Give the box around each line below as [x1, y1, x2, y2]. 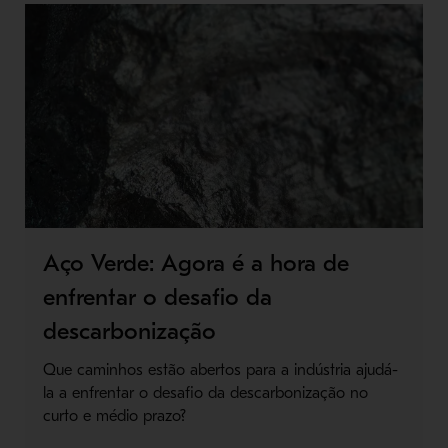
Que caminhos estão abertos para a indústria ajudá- [42, 360, 398, 379]
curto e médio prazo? [42, 406, 186, 425]
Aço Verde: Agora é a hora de [42, 248, 349, 277]
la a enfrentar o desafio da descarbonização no [42, 383, 368, 402]
